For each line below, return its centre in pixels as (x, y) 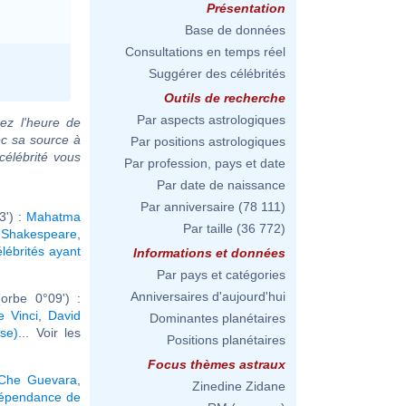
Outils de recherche (225, 98)
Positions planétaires (226, 340)
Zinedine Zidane (239, 386)
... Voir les (50, 332)
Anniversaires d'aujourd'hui (208, 296)
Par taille (208, 228)
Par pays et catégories (221, 275)
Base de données (235, 30)
